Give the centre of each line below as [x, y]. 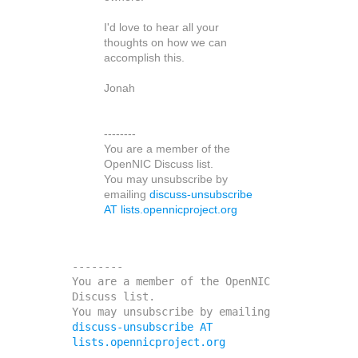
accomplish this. [144, 58]
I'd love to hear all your [161, 27]
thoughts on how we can [165, 42]
